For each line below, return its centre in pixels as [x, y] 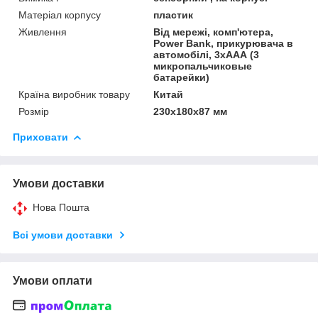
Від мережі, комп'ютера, [214, 32]
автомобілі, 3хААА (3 [207, 54]
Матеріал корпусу [60, 15]
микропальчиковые [203, 66]
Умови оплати [53, 280]
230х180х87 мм [191, 111]
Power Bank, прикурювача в [224, 43]
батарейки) [182, 77]
